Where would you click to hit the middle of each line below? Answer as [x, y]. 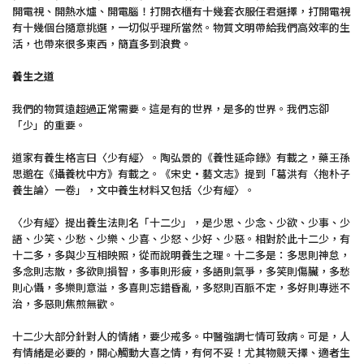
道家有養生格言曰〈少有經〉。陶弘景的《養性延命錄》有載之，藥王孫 [181, 157]
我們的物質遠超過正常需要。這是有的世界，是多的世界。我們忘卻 [171, 108]
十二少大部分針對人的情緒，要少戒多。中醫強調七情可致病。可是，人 [181, 336]
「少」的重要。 [49, 125]
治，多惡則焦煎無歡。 [65, 303]
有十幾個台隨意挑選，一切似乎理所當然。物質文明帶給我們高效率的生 [181, 27]
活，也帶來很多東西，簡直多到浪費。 [102, 43]
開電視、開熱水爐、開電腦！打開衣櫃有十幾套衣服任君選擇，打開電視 [181, 11]
